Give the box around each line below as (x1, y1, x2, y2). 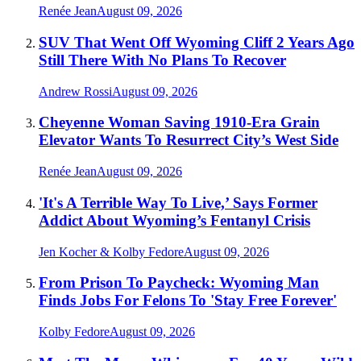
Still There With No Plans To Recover (39, 52, 286, 69)
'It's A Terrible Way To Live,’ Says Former (39, 193, 317, 211)
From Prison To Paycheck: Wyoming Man (39, 274, 319, 292)
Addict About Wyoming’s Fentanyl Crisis (39, 211, 310, 229)
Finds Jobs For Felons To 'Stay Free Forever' (39, 292, 337, 309)
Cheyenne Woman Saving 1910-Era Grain (39, 114, 320, 131)
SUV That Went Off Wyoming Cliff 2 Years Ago (39, 34, 355, 52)
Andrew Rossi (39, 84, 112, 98)
